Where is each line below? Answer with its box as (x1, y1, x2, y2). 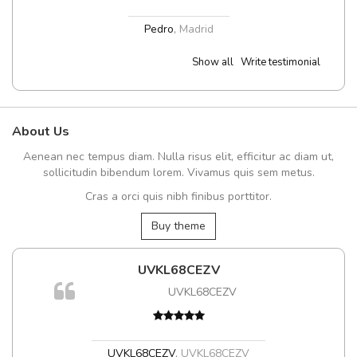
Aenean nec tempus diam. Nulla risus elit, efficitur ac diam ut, (23, 149, 334, 165)
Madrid (178, 22, 214, 37)
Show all (192, 55, 233, 70)
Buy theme (151, 218, 206, 234)
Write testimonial (241, 55, 320, 70)
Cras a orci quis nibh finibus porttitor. (85, 189, 272, 205)
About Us (12, 123, 69, 141)
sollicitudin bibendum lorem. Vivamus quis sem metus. (42, 165, 315, 181)
